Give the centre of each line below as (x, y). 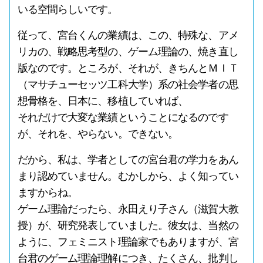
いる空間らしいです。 (68, 9)
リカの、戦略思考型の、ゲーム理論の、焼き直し (128, 52)
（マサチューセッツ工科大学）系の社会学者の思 (128, 85)
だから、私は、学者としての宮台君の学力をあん (128, 160)
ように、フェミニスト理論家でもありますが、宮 (128, 242)
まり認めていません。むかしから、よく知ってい (128, 176)
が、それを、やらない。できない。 (98, 134)
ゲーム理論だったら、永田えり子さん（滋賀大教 (128, 209)
